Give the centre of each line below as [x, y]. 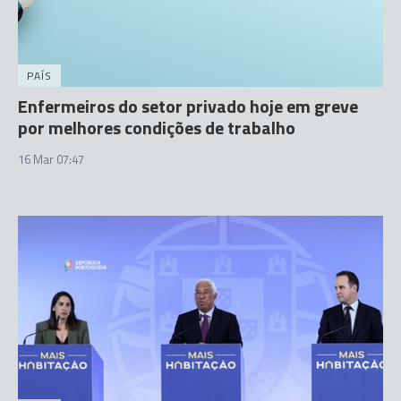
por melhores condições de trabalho [157, 128]
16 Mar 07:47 [51, 159]
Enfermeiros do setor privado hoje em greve [188, 106]
